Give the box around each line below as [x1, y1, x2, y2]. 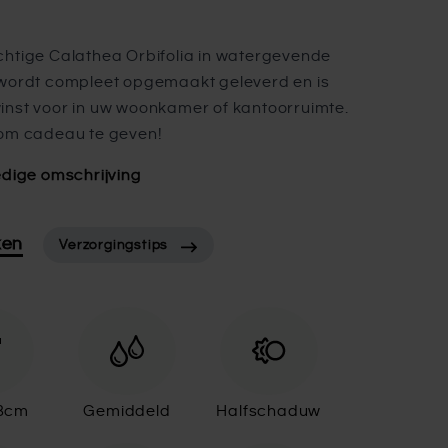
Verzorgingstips [59, 238, 169, 252]
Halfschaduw [216, 403, 322, 420]
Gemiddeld [83, 403, 171, 420]
